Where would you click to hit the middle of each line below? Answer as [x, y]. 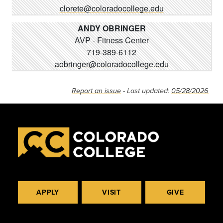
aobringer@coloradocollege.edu [111, 64]
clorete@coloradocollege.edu [111, 8]
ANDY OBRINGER [111, 28]
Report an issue [96, 91]
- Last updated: [146, 91]
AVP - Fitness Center [111, 40]
